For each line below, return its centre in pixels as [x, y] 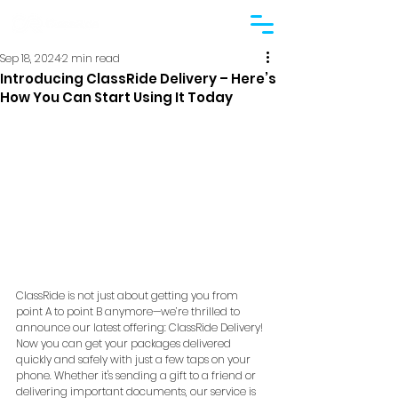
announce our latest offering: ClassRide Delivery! [141, 327]
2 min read [91, 58]
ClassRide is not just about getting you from [128, 295]
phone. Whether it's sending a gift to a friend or [137, 375]
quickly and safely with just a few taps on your [135, 359]
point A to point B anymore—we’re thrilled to [129, 311]
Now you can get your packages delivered [125, 343]
